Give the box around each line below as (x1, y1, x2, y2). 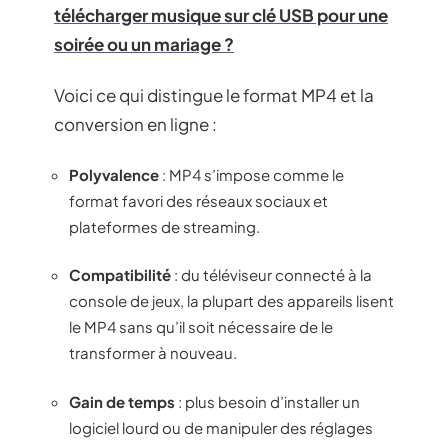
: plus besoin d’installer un (175, 391, 360, 411)
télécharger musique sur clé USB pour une (54, 3, 388, 26)
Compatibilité (69, 265, 171, 284)
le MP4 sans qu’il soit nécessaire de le (69, 317, 333, 336)
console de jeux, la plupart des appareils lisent (69, 291, 394, 310)
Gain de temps (69, 391, 175, 411)
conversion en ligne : (54, 113, 217, 135)
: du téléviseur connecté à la (171, 265, 372, 284)
